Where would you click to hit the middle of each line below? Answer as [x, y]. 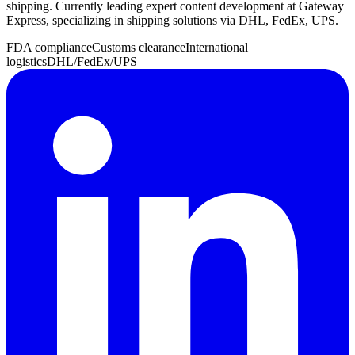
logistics [27, 62]
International [217, 48]
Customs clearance [139, 48]
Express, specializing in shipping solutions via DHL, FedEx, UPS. [172, 21]
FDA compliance [49, 48]
